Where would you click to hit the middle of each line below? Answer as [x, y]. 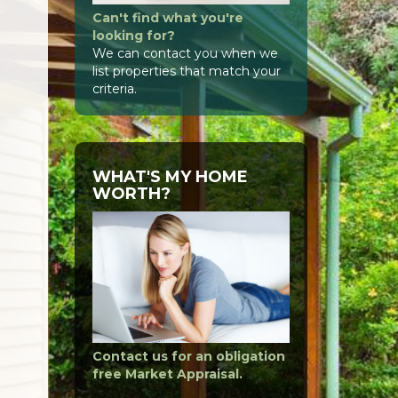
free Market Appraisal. [167, 374]
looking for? [133, 36]
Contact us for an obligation [188, 357]
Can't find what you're [167, 18]
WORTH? [131, 194]
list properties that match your [186, 72]
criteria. [114, 89]
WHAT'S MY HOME [170, 177]
